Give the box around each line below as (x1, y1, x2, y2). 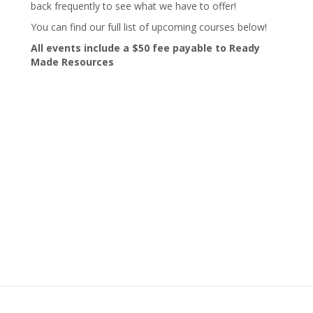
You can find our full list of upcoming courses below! (31, 20, 267, 34)
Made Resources (31, 55, 114, 69)
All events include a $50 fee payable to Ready (31, 41, 260, 55)
